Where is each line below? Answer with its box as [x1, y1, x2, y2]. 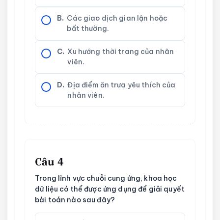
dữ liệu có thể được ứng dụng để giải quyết [35, 185, 185, 194]
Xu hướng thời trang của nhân [67, 47, 174, 56]
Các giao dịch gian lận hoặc [67, 13, 168, 23]
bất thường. [67, 24, 109, 33]
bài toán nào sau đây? [35, 195, 115, 205]
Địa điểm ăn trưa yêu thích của [67, 80, 176, 89]
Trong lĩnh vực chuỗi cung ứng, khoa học [35, 174, 177, 183]
